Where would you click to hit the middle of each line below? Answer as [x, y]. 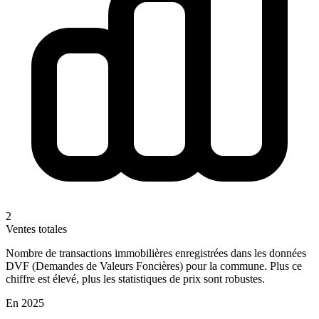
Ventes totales [36, 229]
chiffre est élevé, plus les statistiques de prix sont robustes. [135, 278]
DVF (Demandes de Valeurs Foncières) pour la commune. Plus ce [154, 266]
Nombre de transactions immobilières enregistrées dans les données [156, 253]
